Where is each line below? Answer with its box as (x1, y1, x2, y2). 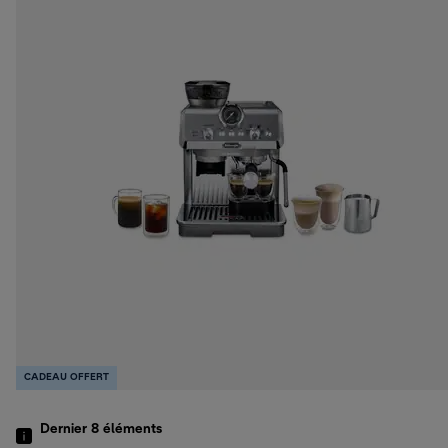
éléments (103, 423, 162, 437)
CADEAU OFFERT (24, 373, 109, 383)
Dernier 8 (40, 423, 103, 437)
